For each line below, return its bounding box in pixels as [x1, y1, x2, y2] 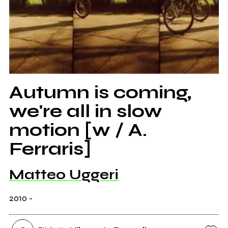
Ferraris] [9, 138, 91, 160]
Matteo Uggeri [9, 166, 119, 183]
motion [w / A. [9, 119, 147, 141]
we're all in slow [9, 100, 162, 123]
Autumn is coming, [9, 81, 191, 104]
